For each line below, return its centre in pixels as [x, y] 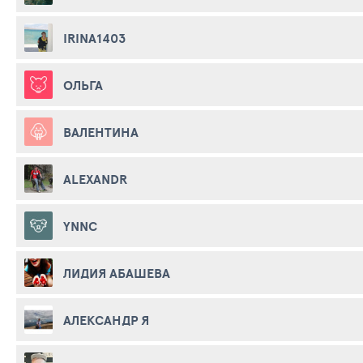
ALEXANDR [95, 179]
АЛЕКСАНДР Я [106, 320]
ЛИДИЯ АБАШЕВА [117, 273]
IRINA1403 [94, 38]
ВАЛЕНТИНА [101, 132]
